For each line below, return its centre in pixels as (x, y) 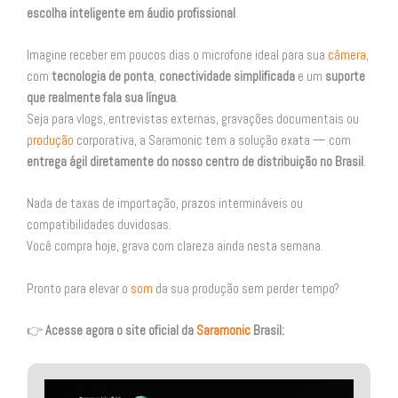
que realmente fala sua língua (101, 98)
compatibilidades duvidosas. (99, 225)
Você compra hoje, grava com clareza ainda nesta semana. (175, 247)
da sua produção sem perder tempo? (246, 288)
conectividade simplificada (227, 77)
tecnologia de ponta (103, 77)
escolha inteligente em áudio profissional (131, 13)
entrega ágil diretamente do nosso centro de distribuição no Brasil (195, 162)
